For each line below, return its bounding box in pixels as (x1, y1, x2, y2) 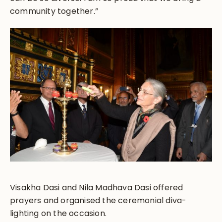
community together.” (10, 5, 98, 17)
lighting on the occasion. (10, 208, 107, 219)
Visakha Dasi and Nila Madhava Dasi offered (10, 182, 183, 193)
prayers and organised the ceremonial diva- (10, 195, 187, 206)
